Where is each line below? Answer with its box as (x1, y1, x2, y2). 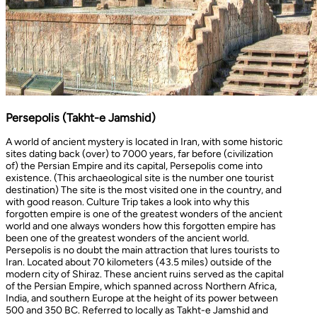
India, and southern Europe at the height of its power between (6, 292, 278, 305)
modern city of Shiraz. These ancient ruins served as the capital (6, 268, 284, 281)
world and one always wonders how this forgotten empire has (6, 220, 276, 233)
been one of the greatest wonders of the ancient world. (6, 232, 249, 245)
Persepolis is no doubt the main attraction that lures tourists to (6, 244, 279, 257)
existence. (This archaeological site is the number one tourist (6, 172, 274, 185)
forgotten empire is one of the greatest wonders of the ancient (6, 208, 282, 221)
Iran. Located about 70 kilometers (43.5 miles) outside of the (6, 256, 272, 269)
